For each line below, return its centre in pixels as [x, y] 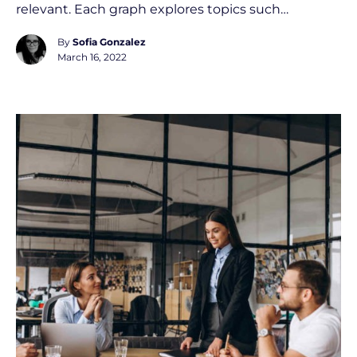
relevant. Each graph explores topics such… [152, 9]
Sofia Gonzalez [109, 42]
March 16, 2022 [92, 57]
